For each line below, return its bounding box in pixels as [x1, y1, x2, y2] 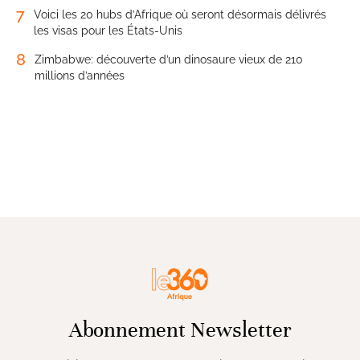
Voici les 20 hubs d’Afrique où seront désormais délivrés [34, 7, 326, 21]
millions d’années [35, 68, 125, 82]
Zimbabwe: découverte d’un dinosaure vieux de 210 [35, 52, 303, 66]
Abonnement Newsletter [68, 316, 292, 343]
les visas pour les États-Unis [34, 23, 182, 37]
